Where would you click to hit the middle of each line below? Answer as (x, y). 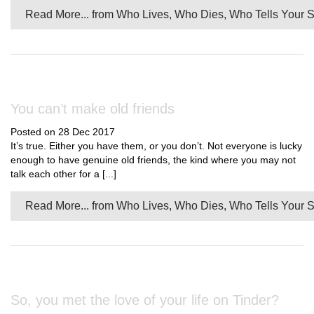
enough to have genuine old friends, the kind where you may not (153, 160)
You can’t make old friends (93, 109)
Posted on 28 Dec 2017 (63, 132)
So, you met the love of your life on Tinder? (145, 300)
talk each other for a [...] (63, 174)
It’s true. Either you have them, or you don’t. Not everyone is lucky (156, 146)
